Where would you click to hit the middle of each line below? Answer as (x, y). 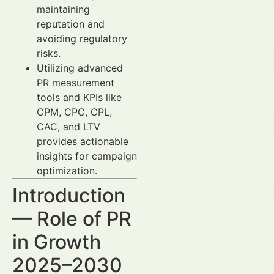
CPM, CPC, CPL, (74, 112)
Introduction (69, 195)
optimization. (67, 171)
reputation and (71, 24)
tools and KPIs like (79, 97)
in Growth (57, 242)
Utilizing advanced (80, 68)
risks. (49, 53)
